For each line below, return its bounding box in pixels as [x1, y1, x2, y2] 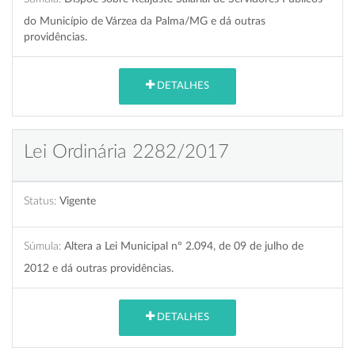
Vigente [59, 194, 96, 207]
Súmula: [24, 239, 61, 252]
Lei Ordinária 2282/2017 [24, 142, 229, 162]
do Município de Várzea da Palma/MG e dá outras [24, 14, 265, 27]
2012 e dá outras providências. [24, 261, 174, 274]
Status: [24, 194, 56, 207]
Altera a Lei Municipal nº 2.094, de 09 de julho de [64, 239, 303, 252]
